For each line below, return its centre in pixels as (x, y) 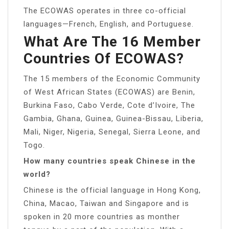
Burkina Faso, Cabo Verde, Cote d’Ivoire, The (109, 105)
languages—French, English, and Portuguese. (109, 24)
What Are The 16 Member (112, 41)
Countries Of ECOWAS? (104, 58)
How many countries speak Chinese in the (110, 161)
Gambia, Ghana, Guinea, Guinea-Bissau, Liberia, (113, 118)
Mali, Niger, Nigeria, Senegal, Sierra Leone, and (112, 132)
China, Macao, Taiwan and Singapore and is (106, 203)
